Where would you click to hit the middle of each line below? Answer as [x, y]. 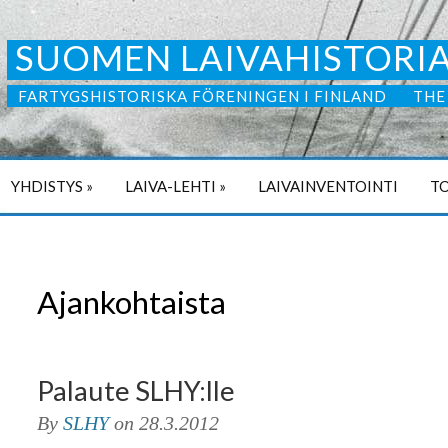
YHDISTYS [47, 186]
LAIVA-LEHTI [170, 186]
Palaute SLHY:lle [136, 390]
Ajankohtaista [131, 302]
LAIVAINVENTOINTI [328, 186]
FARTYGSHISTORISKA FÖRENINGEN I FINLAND [204, 96]
